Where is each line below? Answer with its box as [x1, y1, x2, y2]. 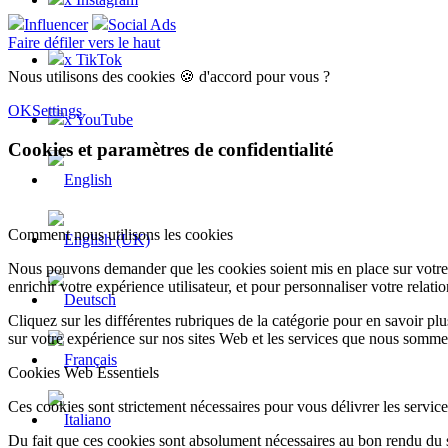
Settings [32, 102, 82, 120]
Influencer [24, 16, 88, 34]
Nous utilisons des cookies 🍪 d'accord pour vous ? [8, 68, 330, 86]
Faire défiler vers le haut [8, 34, 160, 52]
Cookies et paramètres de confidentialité [8, 139, 333, 161]
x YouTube [64, 110, 133, 128]
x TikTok [64, 50, 122, 68]
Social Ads [108, 16, 176, 34]
